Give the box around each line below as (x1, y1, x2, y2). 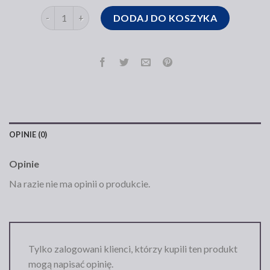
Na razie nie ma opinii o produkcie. (9, 177, 150, 189)
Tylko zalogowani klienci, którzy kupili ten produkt (28, 242, 237, 254)
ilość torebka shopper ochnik (40, 7, 157, 17)
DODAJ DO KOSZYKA (113, 11, 218, 24)
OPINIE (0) (9, 129, 48, 139)
